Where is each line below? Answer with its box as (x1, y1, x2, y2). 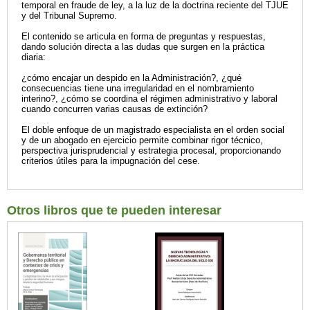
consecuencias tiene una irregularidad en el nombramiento (21, 83, 254, 94)
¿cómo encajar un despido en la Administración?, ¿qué (21, 73, 241, 84)
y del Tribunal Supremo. (21, 10, 117, 21)
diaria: (21, 52, 46, 63)
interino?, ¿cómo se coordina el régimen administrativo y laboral (21, 93, 277, 104)
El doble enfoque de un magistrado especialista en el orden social (21, 125, 284, 136)
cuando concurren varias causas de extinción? (21, 104, 208, 115)
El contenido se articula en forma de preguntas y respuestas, (21, 31, 266, 42)
